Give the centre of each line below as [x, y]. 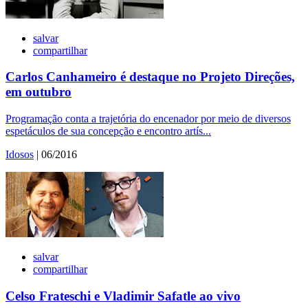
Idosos [20, 155]
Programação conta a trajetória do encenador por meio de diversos [148, 119]
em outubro [38, 92]
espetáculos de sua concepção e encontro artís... [108, 131]
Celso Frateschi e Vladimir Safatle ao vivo [123, 296]
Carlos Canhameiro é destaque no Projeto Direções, [150, 77]
